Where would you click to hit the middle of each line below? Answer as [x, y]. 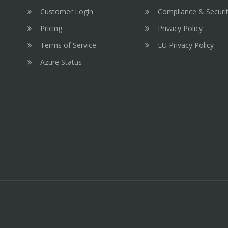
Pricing [51, 28]
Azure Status [61, 62]
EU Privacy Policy [186, 45]
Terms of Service [68, 45]
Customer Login [67, 11]
